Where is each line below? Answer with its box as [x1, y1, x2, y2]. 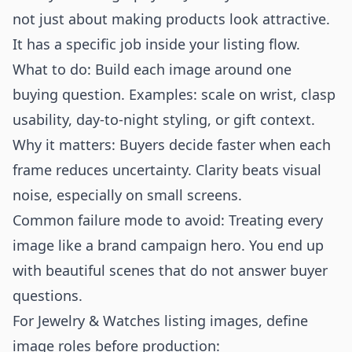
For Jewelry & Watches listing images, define [13, 311, 308, 330]
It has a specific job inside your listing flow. [13, 35, 300, 53]
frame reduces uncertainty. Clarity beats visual [13, 160, 321, 179]
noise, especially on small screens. [13, 185, 242, 204]
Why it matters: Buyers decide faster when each [13, 135, 331, 154]
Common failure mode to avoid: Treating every [13, 211, 323, 229]
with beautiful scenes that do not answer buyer [13, 261, 328, 280]
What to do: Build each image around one [13, 60, 291, 79]
